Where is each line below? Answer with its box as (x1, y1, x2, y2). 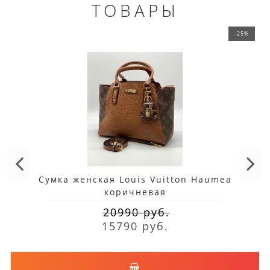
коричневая (104, 186, 166, 198)
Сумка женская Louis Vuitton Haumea (38, 174, 232, 186)
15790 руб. (101, 219, 169, 234)
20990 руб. (102, 205, 170, 220)
